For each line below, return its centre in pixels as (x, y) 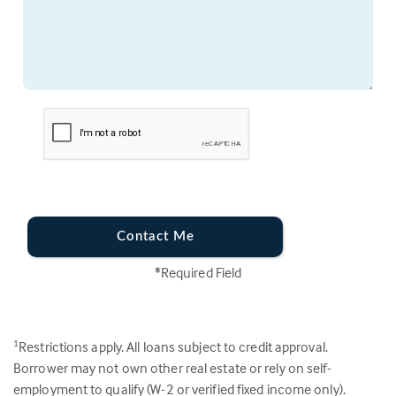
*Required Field (198, 272)
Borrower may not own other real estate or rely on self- (173, 367)
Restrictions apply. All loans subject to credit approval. (173, 346)
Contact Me (155, 236)
